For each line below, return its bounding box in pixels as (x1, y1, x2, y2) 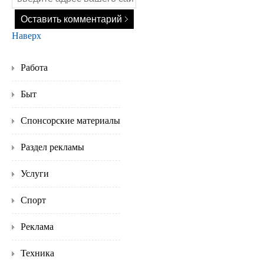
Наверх (12, 31, 41, 41)
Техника (21, 248, 54, 258)
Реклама (21, 222, 54, 232)
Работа (21, 62, 48, 72)
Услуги (21, 169, 49, 179)
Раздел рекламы (21, 142, 84, 152)
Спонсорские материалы (21, 115, 120, 126)
